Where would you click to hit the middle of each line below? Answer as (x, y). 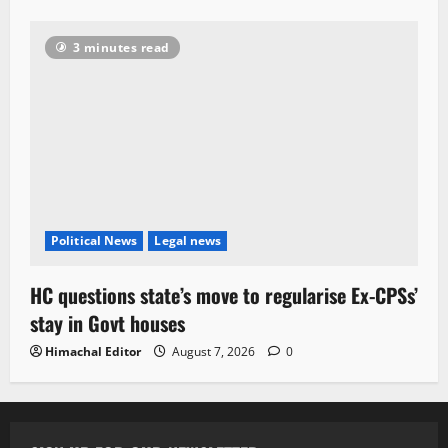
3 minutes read (121, 48)
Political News (94, 241)
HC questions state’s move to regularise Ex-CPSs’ (224, 295)
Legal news (188, 241)
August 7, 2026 (213, 352)
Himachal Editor (93, 352)
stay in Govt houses (107, 323)
